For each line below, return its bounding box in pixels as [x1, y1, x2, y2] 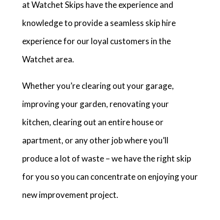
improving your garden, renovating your [22, 99, 169, 109]
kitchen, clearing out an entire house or [22, 117, 164, 127]
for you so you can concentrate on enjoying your [22, 171, 198, 182]
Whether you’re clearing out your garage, [22, 81, 174, 91]
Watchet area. [22, 54, 74, 64]
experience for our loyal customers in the [22, 36, 171, 46]
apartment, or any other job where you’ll [22, 135, 168, 145]
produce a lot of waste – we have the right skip [22, 153, 191, 164]
